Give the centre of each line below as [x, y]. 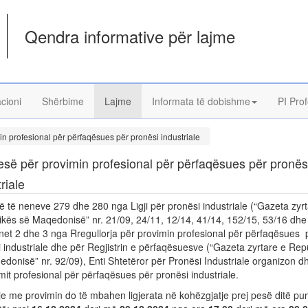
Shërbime [63, 101]
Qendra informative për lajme [130, 36]
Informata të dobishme [201, 101]
